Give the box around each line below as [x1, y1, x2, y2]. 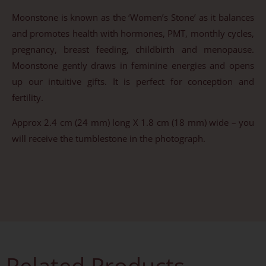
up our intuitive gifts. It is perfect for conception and [12, 75, 254, 88]
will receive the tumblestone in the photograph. [12, 132, 205, 144]
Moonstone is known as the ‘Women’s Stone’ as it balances [12, 11, 254, 24]
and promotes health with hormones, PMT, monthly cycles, [12, 27, 254, 40]
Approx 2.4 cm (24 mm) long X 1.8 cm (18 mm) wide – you [12, 116, 254, 128]
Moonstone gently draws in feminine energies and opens [12, 59, 254, 72]
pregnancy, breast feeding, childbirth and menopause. [12, 43, 254, 56]
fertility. [12, 91, 43, 104]
